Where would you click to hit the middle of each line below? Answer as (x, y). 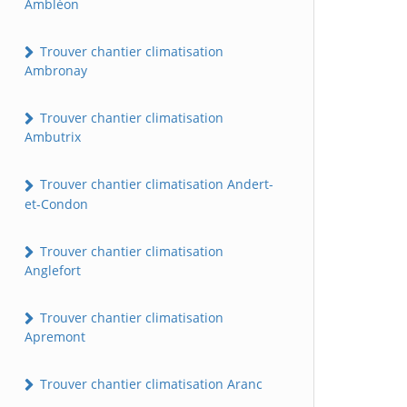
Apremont (55, 337)
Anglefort (53, 270)
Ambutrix (53, 137)
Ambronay (56, 71)
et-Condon (56, 203)
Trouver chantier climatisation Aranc (149, 384)
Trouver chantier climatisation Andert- (155, 184)
